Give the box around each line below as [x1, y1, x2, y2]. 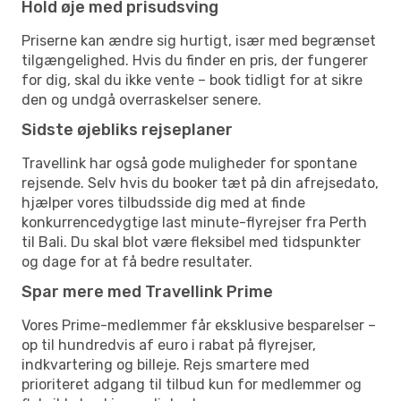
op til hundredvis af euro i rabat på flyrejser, [21, 336, 316, 354]
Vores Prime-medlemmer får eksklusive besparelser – [21, 316, 376, 334]
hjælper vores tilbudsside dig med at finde [21, 193, 305, 211]
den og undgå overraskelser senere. [21, 90, 261, 108]
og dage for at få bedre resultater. [21, 252, 252, 270]
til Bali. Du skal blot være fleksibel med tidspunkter [21, 233, 361, 251]
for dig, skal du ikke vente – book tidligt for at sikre [21, 71, 363, 89]
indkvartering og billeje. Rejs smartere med [21, 355, 310, 373]
